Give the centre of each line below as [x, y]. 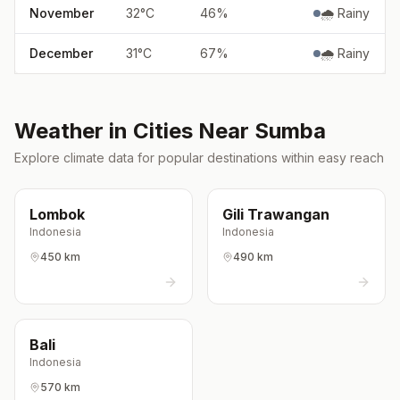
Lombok [57, 214]
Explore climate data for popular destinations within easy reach [199, 158]
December [61, 53]
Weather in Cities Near [134, 131]
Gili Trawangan [276, 214]
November [62, 13]
